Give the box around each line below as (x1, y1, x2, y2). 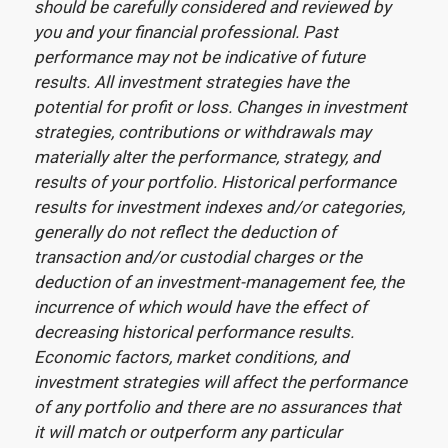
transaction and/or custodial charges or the (33, 246, 362, 267)
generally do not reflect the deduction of (33, 221, 336, 242)
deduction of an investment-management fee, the (33, 271, 404, 292)
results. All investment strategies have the (33, 71, 349, 92)
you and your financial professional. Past (33, 21, 338, 42)
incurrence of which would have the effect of (33, 296, 367, 317)
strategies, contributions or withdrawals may (33, 121, 371, 142)
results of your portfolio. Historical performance (33, 171, 396, 192)
